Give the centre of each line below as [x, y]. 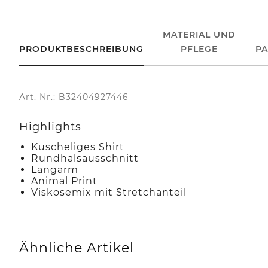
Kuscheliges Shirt [78, 147]
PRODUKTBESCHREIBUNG [81, 49]
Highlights [50, 127]
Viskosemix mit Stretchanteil [109, 192]
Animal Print [64, 181]
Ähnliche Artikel [77, 248]
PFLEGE [200, 49]
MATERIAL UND [200, 34]
